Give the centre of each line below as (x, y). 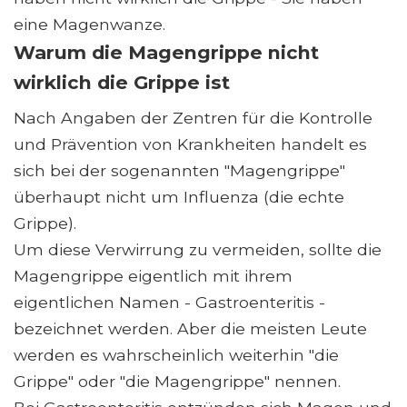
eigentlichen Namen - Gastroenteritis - (169, 303)
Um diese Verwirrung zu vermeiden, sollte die (198, 250)
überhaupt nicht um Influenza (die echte (179, 197)
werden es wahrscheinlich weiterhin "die (176, 355)
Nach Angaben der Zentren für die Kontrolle (193, 118)
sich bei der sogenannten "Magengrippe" (179, 171)
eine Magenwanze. (89, 25)
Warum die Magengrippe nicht (166, 53)
